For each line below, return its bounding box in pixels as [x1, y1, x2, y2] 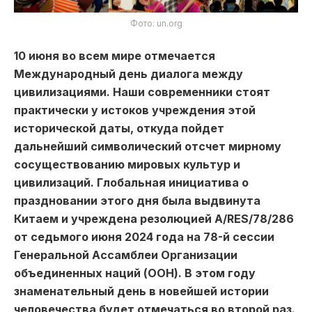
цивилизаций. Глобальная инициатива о [14, 175, 249, 189]
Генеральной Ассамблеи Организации [14, 247, 237, 262]
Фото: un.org [130, 17, 182, 29]
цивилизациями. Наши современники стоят [14, 84, 270, 99]
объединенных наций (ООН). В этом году [14, 265, 256, 280]
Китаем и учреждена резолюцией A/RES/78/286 [14, 211, 294, 226]
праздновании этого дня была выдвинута [14, 193, 260, 208]
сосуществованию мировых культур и [14, 157, 240, 171]
